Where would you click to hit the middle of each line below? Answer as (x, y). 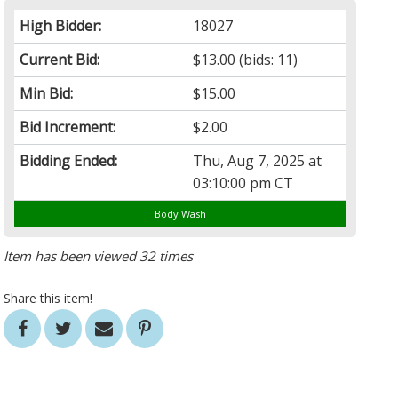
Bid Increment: (68, 127)
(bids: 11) (267, 60)
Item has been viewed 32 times (99, 256)
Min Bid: (47, 94)
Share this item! (48, 298)
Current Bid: (60, 60)
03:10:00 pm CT (243, 183)
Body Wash (180, 214)
